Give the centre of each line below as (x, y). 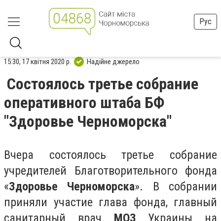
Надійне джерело (113, 61)
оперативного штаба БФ (84, 103)
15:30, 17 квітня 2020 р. (37, 61)
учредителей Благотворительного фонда (110, 171)
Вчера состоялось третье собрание (110, 155)
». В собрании (176, 186)
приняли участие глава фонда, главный (110, 202)
